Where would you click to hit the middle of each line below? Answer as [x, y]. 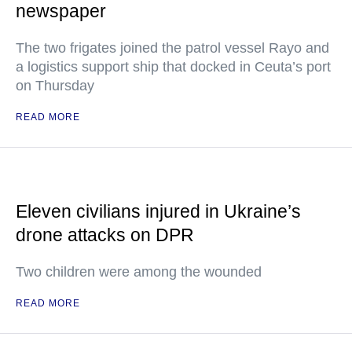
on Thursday [55, 86]
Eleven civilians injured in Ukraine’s [158, 211]
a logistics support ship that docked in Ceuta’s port [173, 67]
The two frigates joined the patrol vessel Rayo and [172, 48]
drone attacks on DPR [105, 235]
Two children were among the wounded [139, 272]
